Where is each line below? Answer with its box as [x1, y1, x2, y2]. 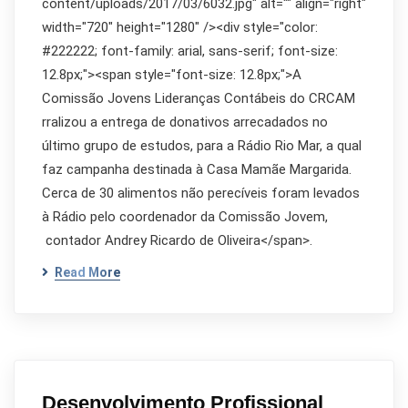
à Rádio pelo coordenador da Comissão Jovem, [42, 209, 328, 225]
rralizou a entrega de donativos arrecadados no [42, 114, 328, 130]
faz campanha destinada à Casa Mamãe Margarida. [42, 161, 352, 178]
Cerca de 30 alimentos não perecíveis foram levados [42, 185, 360, 201]
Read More [55, 265, 120, 280]
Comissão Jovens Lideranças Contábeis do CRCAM [42, 90, 355, 107]
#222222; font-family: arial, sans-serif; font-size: [42, 43, 338, 59]
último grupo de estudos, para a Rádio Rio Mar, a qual [42, 138, 362, 154]
